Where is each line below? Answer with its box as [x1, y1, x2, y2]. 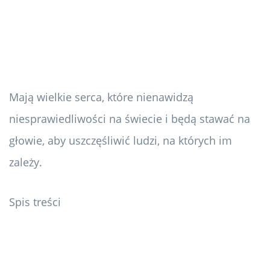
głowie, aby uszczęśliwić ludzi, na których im [9, 133, 232, 148]
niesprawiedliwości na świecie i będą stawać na [9, 111, 250, 127]
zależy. [9, 155, 42, 170]
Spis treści [9, 195, 61, 210]
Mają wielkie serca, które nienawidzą [9, 90, 193, 105]
